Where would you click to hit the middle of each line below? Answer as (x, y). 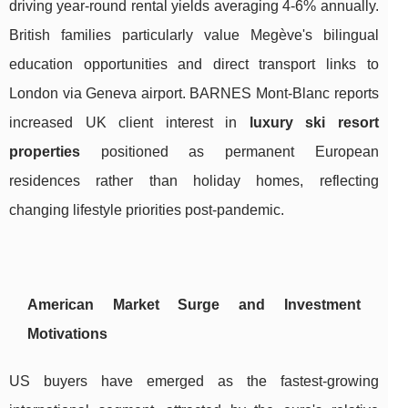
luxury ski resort (314, 122)
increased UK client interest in (129, 122)
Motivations (67, 333)
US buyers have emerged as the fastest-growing (194, 381)
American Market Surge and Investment (194, 304)
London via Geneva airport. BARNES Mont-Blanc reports (194, 93)
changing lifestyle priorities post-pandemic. (147, 209)
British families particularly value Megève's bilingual (194, 35)
